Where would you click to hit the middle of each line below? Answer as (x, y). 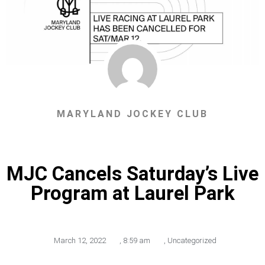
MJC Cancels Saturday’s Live (132, 174)
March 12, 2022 (80, 241)
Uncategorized (192, 241)
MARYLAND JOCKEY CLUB (132, 114)
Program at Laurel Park (132, 193)
